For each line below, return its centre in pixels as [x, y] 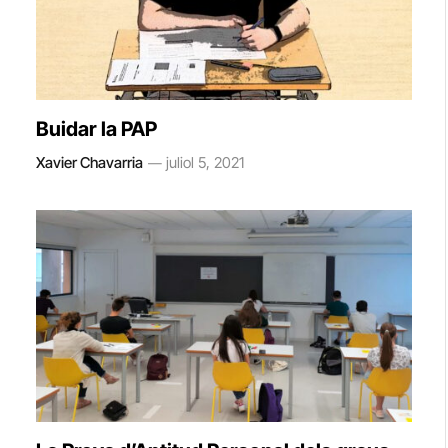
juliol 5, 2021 [205, 162]
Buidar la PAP [96, 129]
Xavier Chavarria [89, 162]
